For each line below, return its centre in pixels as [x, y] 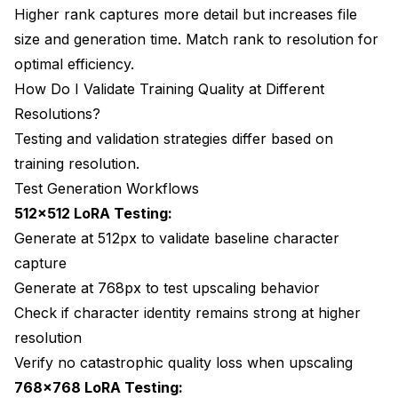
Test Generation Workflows [107, 188]
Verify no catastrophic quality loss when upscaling [183, 362]
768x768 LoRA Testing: [99, 387]
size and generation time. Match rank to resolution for [196, 39]
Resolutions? [57, 113]
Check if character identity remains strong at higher [187, 312]
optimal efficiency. [74, 64]
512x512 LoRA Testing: [93, 213]
